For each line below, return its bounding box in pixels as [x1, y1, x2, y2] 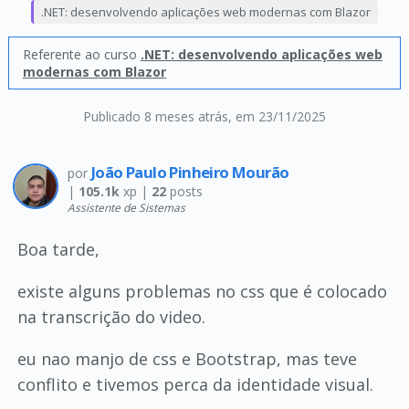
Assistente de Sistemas [67, 200, 185, 215]
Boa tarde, [16, 238, 100, 260]
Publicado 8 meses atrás [82, 108, 228, 125]
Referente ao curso [22, 46, 141, 63]
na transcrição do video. [16, 306, 205, 328]
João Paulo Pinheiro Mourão [90, 162, 289, 183]
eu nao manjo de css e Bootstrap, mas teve [16, 348, 357, 370]
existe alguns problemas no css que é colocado [16, 280, 387, 302]
